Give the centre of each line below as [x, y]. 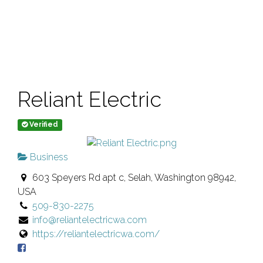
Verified [43, 124]
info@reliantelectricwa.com [89, 220]
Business [48, 157]
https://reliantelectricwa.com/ [96, 234]
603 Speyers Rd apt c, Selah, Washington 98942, [133, 178]
